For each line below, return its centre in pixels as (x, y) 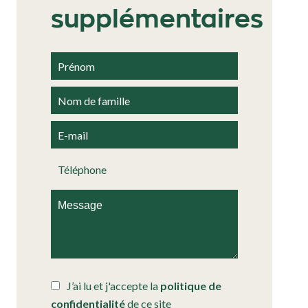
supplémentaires (157, 20)
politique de (191, 286)
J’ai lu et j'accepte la (113, 286)
